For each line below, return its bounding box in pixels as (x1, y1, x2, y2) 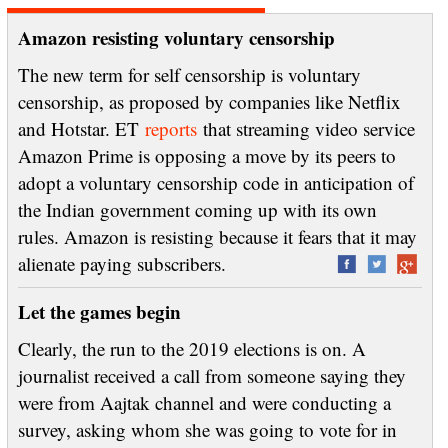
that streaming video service (196, 116, 415, 141)
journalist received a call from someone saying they (17, 363, 406, 388)
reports (144, 116, 197, 141)
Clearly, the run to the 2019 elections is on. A (17, 336, 366, 361)
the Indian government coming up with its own (17, 197, 377, 222)
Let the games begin (17, 298, 181, 325)
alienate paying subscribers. (17, 251, 331, 276)
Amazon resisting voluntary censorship (17, 24, 335, 51)
